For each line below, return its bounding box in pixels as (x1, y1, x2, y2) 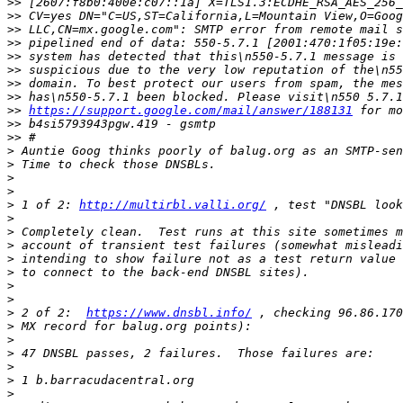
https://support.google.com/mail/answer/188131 (29, 103, 353, 118)
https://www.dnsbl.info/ (86, 306, 252, 320)
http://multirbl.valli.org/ (79, 198, 266, 212)
